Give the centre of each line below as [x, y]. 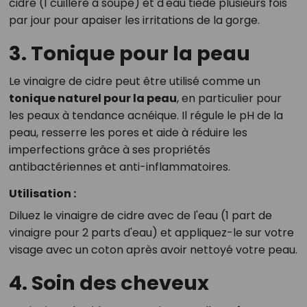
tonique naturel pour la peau [93, 99]
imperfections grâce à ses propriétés [109, 150]
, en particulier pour [229, 99]
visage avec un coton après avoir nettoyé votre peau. [153, 250]
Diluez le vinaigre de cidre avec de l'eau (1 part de [140, 216]
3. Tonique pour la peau [129, 54]
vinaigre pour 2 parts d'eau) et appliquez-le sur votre [151, 233]
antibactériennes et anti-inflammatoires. [119, 167]
